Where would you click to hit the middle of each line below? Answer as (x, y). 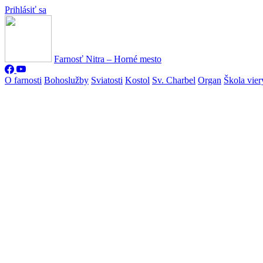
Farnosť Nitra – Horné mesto (108, 59)
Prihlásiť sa (26, 10)
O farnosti (23, 80)
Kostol (137, 80)
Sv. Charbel (174, 80)
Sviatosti (107, 80)
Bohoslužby (66, 80)
